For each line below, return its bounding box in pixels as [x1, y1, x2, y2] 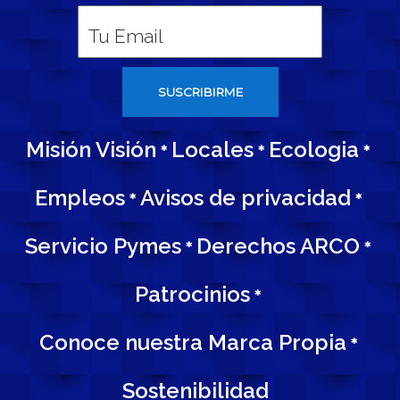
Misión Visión [26, 137, 156, 162]
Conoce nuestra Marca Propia [38, 329, 346, 355]
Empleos [34, 185, 125, 211]
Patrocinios [135, 281, 250, 307]
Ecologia [269, 137, 359, 162]
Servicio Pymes [25, 233, 181, 259]
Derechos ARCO [196, 233, 360, 259]
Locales [171, 137, 254, 162]
